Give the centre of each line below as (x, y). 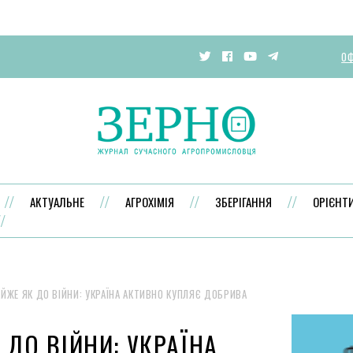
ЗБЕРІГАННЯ (244, 201)
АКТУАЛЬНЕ (58, 201)
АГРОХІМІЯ (150, 201)
